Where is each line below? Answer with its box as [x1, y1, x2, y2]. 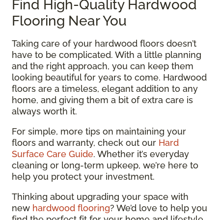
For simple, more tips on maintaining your [12, 126, 186, 137]
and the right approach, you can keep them [12, 60, 193, 71]
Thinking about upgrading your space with [12, 191, 189, 202]
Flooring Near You [12, 12, 127, 29]
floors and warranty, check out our [12, 137, 159, 148]
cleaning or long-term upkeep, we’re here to [12, 160, 198, 170]
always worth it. [12, 106, 77, 116]
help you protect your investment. [12, 171, 155, 182]
